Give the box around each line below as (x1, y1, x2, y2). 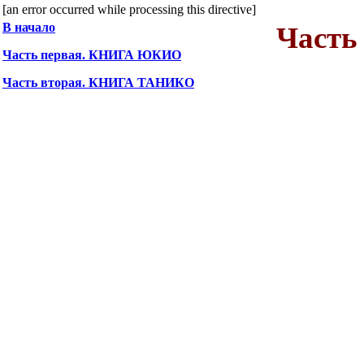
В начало (2, 20, 55, 34)
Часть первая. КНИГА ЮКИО (2, 48, 181, 62)
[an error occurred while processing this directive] (2, 2, 256, 16)
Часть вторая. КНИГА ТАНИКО (2, 76, 194, 89)
